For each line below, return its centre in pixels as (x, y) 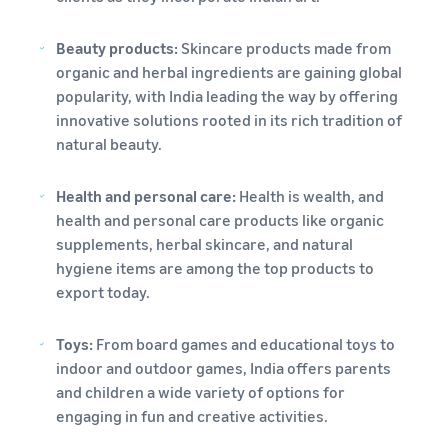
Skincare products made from (284, 48)
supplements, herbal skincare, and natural (204, 244)
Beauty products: (116, 48)
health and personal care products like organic (219, 220)
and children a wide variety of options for (201, 392)
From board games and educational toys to (246, 344)
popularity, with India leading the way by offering (226, 96)
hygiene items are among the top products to (214, 268)
